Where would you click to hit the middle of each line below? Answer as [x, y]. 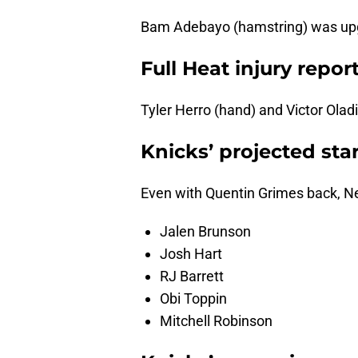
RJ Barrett [192, 276]
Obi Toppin [193, 299]
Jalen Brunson [205, 232]
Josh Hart [191, 254]
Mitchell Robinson [216, 321]
